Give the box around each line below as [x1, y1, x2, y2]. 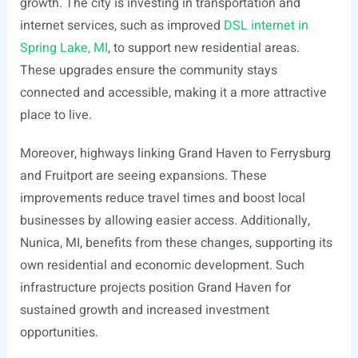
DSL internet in [223, 16, 308, 35]
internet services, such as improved [19, 16, 224, 35]
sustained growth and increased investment [19, 300, 269, 320]
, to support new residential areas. [107, 38, 300, 58]
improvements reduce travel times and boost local [19, 189, 305, 208]
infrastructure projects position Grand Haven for [19, 278, 291, 297]
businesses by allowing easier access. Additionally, [19, 211, 310, 230]
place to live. [19, 105, 92, 125]
